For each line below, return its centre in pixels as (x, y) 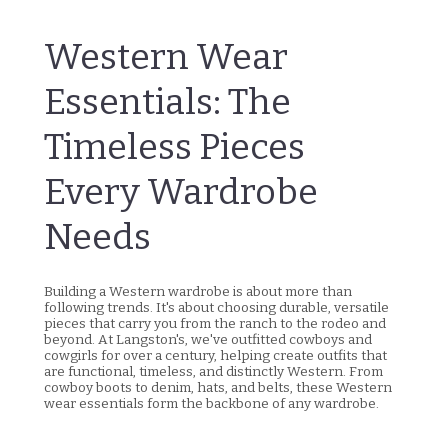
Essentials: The (167, 102)
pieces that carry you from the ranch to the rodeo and (215, 324)
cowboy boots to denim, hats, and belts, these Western (218, 388)
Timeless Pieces (174, 147)
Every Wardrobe (181, 192)
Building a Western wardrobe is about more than (198, 292)
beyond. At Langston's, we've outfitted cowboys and (208, 340)
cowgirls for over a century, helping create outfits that (215, 356)
